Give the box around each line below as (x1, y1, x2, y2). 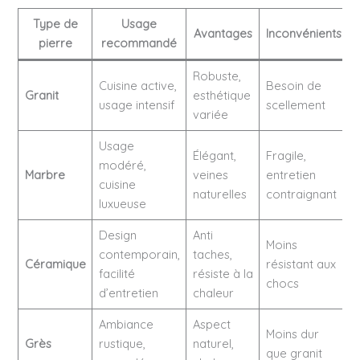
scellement (265, 97, 325, 113)
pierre (38, 35, 72, 51)
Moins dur (265, 326, 319, 342)
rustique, (98, 336, 145, 352)
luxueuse (98, 196, 146, 212)
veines (192, 167, 228, 183)
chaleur (192, 285, 234, 301)
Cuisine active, (98, 78, 177, 94)
